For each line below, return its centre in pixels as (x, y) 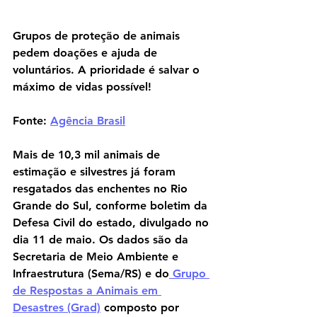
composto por (142, 308)
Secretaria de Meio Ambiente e (97, 257)
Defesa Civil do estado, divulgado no (113, 223)
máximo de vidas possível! (82, 87)
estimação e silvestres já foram (96, 172)
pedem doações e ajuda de (87, 53)
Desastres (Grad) (57, 308)
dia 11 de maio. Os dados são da (102, 240)
